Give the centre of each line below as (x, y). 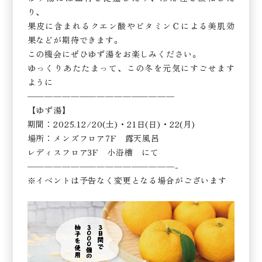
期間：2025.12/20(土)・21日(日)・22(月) (111, 124)
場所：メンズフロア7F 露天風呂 (94, 138)
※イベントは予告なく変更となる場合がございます (127, 180)
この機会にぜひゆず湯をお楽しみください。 (114, 54)
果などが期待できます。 (75, 40)
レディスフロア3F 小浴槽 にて (93, 152)
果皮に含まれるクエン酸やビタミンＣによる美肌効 (131, 26)
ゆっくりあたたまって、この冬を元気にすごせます (131, 68)
